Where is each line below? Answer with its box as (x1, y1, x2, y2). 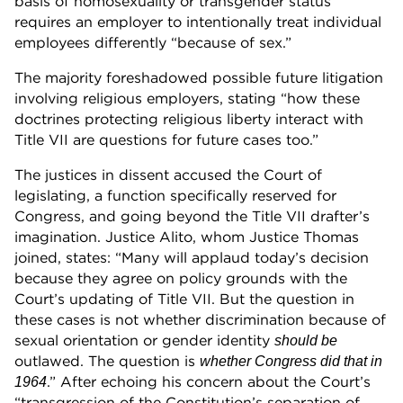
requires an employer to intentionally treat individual (14, 13, 381, 31)
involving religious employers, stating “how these (14, 89, 360, 108)
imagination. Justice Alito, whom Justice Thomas (14, 228, 359, 246)
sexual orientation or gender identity (14, 331, 274, 350)
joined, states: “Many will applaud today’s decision (14, 248, 369, 267)
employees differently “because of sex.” (14, 33, 291, 52)
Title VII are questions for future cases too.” (14, 130, 318, 149)
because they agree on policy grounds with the (14, 269, 347, 288)
